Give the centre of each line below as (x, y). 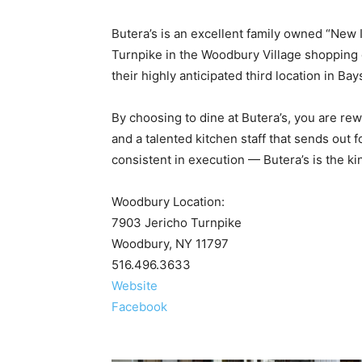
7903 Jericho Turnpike (177, 222)
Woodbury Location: (168, 201)
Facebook (139, 306)
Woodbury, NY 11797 (170, 243)
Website (135, 285)
